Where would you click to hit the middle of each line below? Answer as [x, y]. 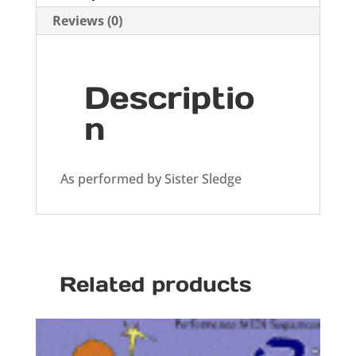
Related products [155, 284]
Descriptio [169, 98]
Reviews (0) [87, 21]
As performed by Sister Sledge [151, 179]
